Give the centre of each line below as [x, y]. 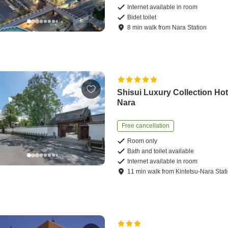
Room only [142, 141]
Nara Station [190, 28]
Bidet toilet [142, 18]
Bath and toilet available [161, 151]
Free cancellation [146, 126]
